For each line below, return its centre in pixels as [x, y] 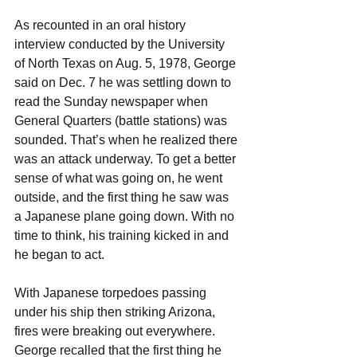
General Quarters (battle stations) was [122, 121]
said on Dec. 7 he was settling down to [124, 83]
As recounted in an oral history [102, 25]
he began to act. [59, 255]
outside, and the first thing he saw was [123, 198]
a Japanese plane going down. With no [126, 217]
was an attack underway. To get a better [127, 159]
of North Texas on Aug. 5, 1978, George [127, 64]
